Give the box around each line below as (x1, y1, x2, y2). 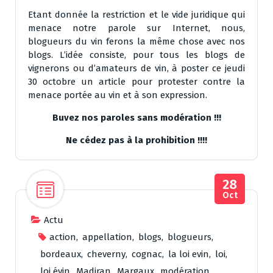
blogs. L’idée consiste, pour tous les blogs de (28, 49, 245, 61)
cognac (132, 249, 162, 260)
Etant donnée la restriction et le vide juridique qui (28, 9, 245, 21)
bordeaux (40, 249, 81, 260)
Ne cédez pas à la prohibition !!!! (66, 135, 207, 146)
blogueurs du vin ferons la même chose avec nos (28, 36, 245, 48)
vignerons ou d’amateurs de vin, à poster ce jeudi (28, 63, 245, 74)
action (49, 232, 76, 243)
